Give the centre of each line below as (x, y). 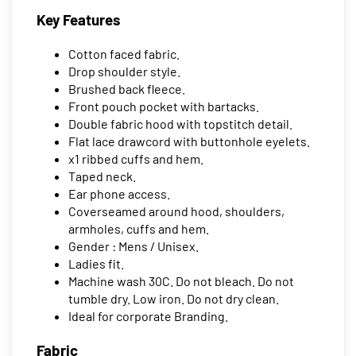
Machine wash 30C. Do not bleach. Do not (181, 281)
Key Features (78, 20)
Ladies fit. (96, 264)
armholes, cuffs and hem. (139, 229)
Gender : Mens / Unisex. (133, 246)
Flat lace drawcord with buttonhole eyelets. (189, 141)
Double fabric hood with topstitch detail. (180, 124)
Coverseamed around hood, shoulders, (176, 211)
